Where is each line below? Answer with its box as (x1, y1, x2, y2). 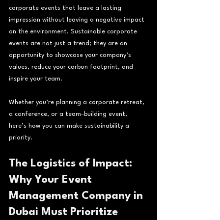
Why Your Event (9, 174, 95, 185)
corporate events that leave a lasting (9, 4, 123, 11)
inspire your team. (9, 75, 62, 82)
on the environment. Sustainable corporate (9, 28, 139, 35)
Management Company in (9, 190, 146, 201)
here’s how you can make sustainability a (9, 122, 131, 129)
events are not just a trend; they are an (9, 40, 129, 47)
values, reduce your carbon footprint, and (9, 63, 135, 70)
